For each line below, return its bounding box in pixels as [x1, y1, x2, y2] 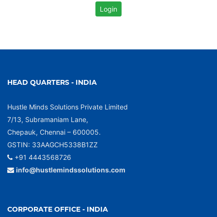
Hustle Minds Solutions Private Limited [7, 103, 128, 111]
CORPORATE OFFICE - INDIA [7, 205, 108, 214]
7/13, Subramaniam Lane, [7, 115, 88, 124]
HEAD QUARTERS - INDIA [7, 78, 97, 87]
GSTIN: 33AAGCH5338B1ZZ [7, 140, 98, 149]
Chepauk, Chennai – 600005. [7, 128, 101, 136]
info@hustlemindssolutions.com [16, 166, 125, 174]
